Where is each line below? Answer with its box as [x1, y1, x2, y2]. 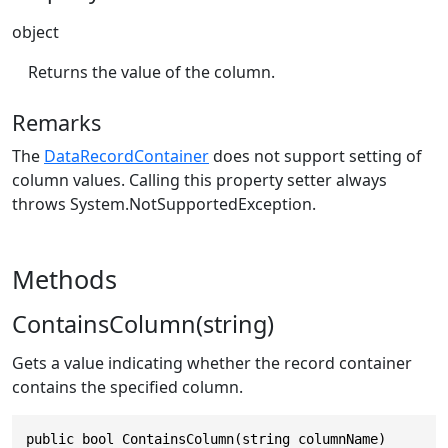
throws [12, 192, 70, 215]
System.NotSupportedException [70, 192, 312, 215]
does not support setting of [209, 144, 422, 167]
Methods [12, 261, 117, 296]
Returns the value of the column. [28, 61, 275, 84]
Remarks [12, 107, 101, 137]
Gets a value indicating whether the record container [12, 351, 412, 374]
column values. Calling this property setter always [12, 168, 387, 191]
